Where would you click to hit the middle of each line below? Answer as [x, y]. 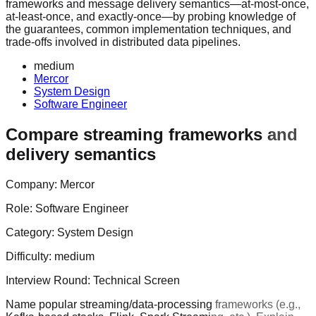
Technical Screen [136, 280]
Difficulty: [30, 256]
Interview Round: [49, 280]
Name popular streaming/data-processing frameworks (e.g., [153, 304]
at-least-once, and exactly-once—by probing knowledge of [151, 16]
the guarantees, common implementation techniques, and [148, 29]
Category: [31, 232]
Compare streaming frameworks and [152, 134]
